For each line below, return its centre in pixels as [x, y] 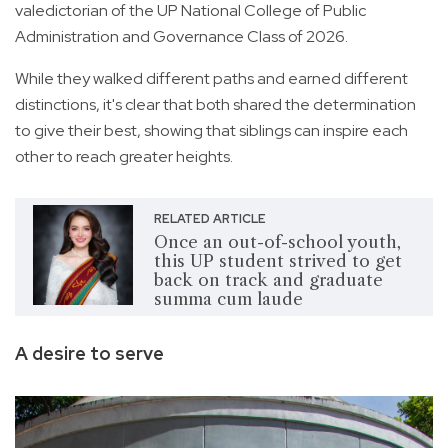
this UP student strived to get [277, 260]
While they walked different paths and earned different [211, 78]
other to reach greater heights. [124, 156]
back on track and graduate [268, 279]
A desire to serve [89, 353]
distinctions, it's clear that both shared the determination [215, 104]
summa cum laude [228, 298]
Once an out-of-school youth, [277, 241]
